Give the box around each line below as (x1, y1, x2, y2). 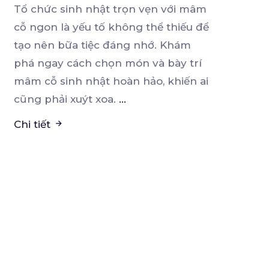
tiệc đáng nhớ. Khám (80, 39, 191, 52)
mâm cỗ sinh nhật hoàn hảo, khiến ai (13, 75, 208, 88)
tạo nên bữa (13, 39, 81, 52)
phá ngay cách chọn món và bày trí (13, 57, 202, 70)
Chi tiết (13, 118, 53, 131)
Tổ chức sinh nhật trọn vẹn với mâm (13, 3, 207, 16)
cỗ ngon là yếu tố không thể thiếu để (13, 21, 209, 34)
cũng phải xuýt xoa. (13, 93, 119, 106)
